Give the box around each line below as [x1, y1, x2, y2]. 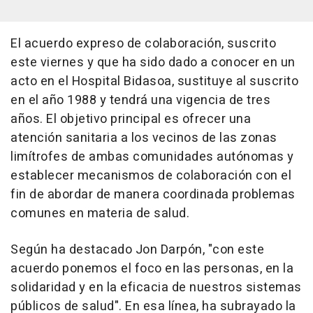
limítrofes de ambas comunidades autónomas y [10, 147, 294, 166]
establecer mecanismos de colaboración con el [10, 166, 291, 185]
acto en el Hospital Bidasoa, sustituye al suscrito [10, 71, 298, 91]
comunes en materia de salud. [10, 203, 189, 223]
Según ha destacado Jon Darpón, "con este [10, 240, 264, 259]
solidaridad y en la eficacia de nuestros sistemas [10, 277, 302, 297]
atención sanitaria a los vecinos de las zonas [10, 128, 277, 147]
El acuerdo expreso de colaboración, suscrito [10, 34, 276, 53]
